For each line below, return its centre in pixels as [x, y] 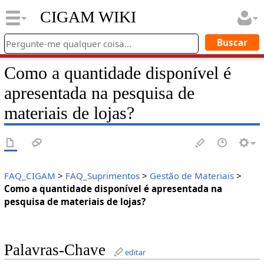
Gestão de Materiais [192, 176]
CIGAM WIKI [88, 17]
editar [135, 253]
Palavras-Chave [55, 250]
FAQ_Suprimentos [102, 176]
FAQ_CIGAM [29, 176]
